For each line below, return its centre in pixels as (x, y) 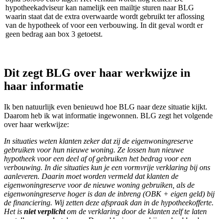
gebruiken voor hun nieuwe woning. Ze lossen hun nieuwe (94, 150)
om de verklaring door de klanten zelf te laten (137, 211)
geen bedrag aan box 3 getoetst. (54, 34)
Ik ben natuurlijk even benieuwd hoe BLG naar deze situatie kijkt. (106, 107)
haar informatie (44, 86)
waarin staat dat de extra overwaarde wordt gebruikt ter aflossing (105, 16)
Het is (14, 211)
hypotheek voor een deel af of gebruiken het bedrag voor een (98, 158)
